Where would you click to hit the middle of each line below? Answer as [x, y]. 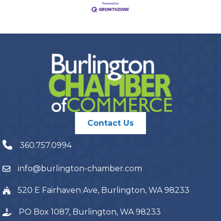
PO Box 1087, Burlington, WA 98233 [90, 212]
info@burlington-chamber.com [80, 168]
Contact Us [110, 123]
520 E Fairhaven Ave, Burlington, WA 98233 [104, 190]
